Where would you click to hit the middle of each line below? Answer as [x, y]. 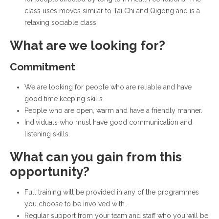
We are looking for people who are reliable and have [108, 87]
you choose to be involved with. [75, 204]
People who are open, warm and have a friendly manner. [113, 110]
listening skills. [47, 134]
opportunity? [50, 172]
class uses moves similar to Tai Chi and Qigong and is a [112, 11]
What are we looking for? [88, 45]
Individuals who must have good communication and [108, 122]
